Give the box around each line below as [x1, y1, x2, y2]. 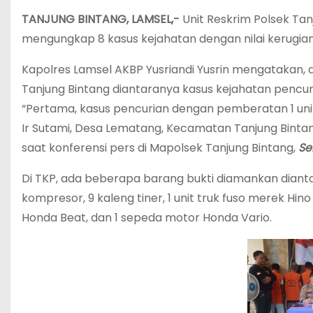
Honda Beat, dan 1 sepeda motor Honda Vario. [22, 209, 272, 226]
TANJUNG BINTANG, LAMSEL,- [22, 10, 180, 27]
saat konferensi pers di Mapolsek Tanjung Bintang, [22, 139, 298, 156]
